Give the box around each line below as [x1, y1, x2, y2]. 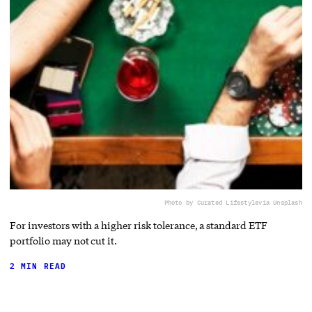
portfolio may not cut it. [10, 233, 118, 247]
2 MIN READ [10, 260, 67, 271]
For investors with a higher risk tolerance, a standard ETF [10, 218, 267, 232]
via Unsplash [258, 198, 302, 206]
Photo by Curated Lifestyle [164, 198, 259, 206]
